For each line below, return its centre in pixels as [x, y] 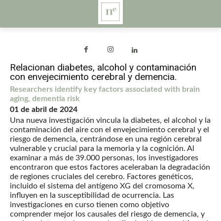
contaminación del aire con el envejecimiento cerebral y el [110, 130]
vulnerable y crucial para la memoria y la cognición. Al [102, 149]
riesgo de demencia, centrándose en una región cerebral [106, 139]
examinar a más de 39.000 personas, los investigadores [104, 158]
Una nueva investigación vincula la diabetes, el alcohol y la [110, 121]
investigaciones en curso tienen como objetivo [90, 205]
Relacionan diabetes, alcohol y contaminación [103, 68]
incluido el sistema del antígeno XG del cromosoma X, [102, 186]
